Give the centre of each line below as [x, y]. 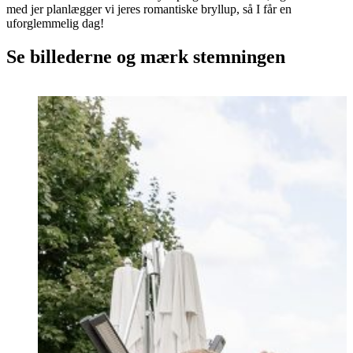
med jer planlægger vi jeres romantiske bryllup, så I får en [149, 9]
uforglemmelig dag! [55, 23]
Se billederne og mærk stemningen [146, 56]
